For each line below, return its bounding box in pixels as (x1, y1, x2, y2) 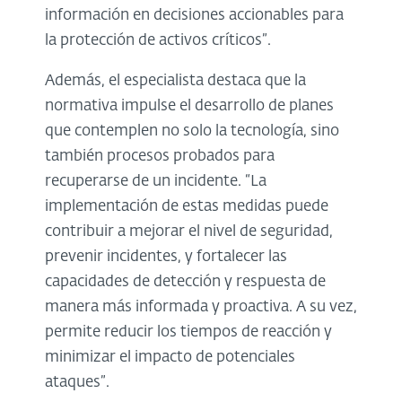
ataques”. (45, 375, 109, 391)
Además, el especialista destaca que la (45, 74, 306, 90)
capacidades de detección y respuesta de (45, 275, 326, 291)
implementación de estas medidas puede (45, 199, 328, 215)
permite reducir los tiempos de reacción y (45, 325, 332, 341)
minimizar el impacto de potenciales (45, 350, 295, 366)
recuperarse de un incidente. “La (45, 174, 267, 190)
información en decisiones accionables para (45, 8, 344, 24)
